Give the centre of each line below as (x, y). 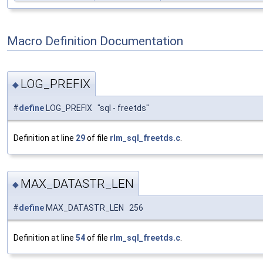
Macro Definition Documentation (95, 41)
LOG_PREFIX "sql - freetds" (97, 108)
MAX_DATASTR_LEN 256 (94, 208)
